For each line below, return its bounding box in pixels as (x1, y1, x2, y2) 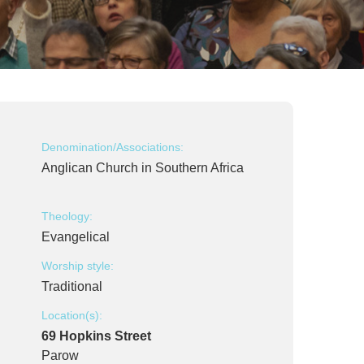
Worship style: (41, 259, 114, 272)
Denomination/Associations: (41, 141, 184, 154)
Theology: (41, 210, 93, 223)
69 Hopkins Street (41, 329, 151, 343)
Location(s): (41, 309, 102, 322)
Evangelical (41, 230, 110, 244)
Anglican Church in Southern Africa (41, 161, 244, 175)
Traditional (41, 279, 102, 293)
